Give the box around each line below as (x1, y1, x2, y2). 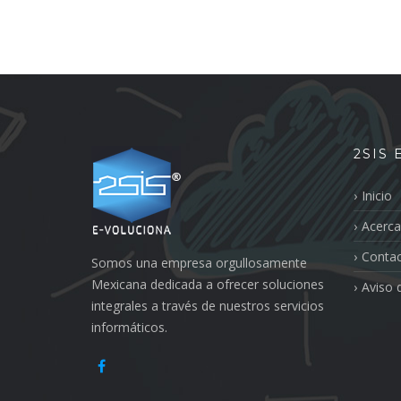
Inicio (361, 187, 392, 205)
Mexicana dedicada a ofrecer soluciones (91, 276, 324, 294)
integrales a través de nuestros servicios (91, 297, 324, 315)
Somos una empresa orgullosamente (91, 254, 307, 272)
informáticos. (91, 319, 167, 337)
